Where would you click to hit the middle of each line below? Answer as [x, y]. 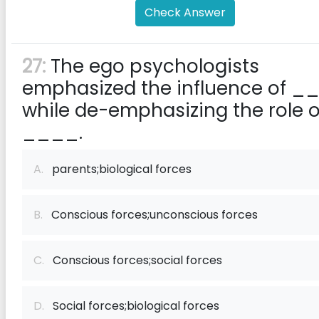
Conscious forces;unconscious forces [150, 215]
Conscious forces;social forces [133, 260]
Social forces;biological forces [132, 306]
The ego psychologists [152, 66]
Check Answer [185, 12]
